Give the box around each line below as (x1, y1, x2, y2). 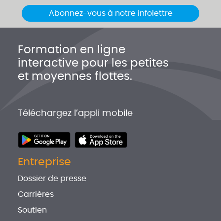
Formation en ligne (18, 44, 125, 56)
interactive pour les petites (18, 58, 169, 70)
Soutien (18, 206, 47, 215)
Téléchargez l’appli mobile (18, 109, 133, 118)
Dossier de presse (18, 175, 86, 183)
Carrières (18, 190, 54, 199)
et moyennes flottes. (18, 71, 132, 83)
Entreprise (18, 157, 71, 168)
